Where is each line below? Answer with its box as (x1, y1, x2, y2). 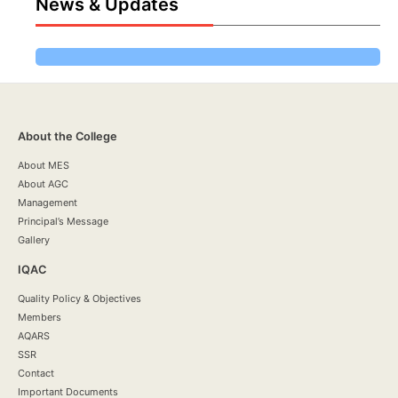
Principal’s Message (18, 214, 108, 227)
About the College (18, 129, 117, 143)
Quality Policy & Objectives (18, 292, 141, 306)
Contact (18, 367, 54, 380)
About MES (18, 158, 69, 171)
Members (18, 311, 61, 324)
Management (18, 195, 77, 209)
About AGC (18, 177, 68, 190)
